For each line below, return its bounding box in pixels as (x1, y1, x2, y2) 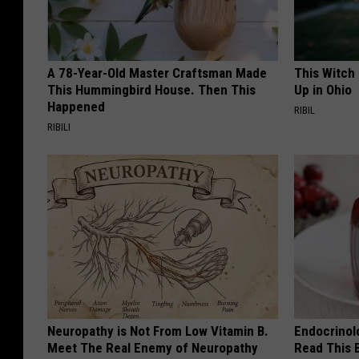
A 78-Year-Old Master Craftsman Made (47, 65, 267, 82)
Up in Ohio (294, 82, 353, 99)
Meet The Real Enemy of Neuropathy (47, 340, 258, 357)
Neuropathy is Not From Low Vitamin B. (47, 323, 268, 340)
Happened (47, 99, 105, 115)
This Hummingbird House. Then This (47, 82, 256, 99)
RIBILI (47, 121, 71, 134)
